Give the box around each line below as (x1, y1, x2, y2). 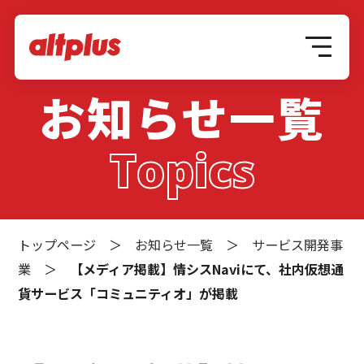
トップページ (18, 234, 97, 254)
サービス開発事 (252, 234, 344, 254)
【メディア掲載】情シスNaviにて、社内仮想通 (70, 258, 344, 279)
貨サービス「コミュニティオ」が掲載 (18, 283, 239, 303)
